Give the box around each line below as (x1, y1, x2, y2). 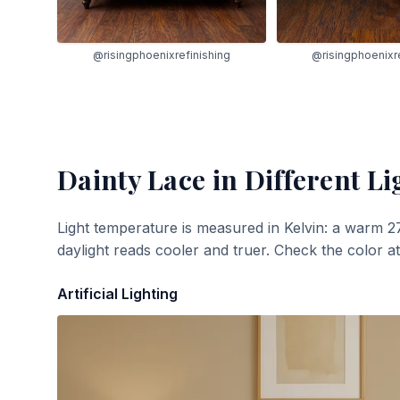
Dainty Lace (57, 161, 206, 197)
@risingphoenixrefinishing (92, 47, 230, 62)
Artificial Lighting (57, 284, 178, 303)
